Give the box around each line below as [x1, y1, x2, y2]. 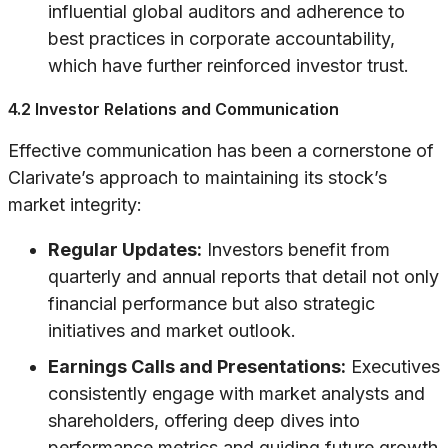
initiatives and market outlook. [48, 320, 296, 342]
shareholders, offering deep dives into [48, 410, 360, 432]
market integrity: [8, 194, 142, 216]
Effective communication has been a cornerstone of [8, 140, 434, 162]
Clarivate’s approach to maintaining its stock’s [8, 167, 387, 189]
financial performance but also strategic [48, 293, 375, 315]
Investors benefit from [202, 239, 390, 261]
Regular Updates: [48, 239, 202, 261]
